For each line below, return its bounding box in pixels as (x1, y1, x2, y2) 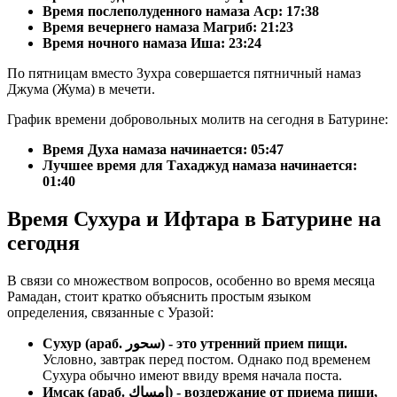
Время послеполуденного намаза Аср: (43, 4, 286, 19)
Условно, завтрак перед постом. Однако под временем (43, 352, 370, 368)
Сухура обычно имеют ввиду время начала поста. (43, 368, 342, 384)
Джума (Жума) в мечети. (7, 82, 155, 97)
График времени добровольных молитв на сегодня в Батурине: (7, 112, 388, 128)
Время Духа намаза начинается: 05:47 (43, 142, 284, 158)
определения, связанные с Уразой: (7, 305, 214, 321)
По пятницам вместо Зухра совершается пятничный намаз (7, 66, 361, 82)
